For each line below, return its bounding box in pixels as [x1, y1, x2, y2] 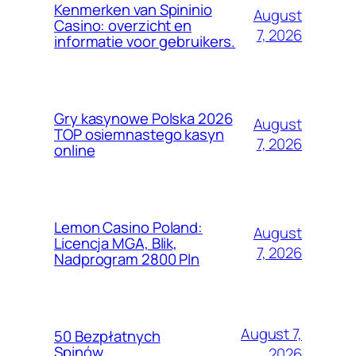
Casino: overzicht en [54, 15, 192, 37]
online [54, 140, 95, 161]
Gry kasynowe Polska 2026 [54, 108, 233, 130]
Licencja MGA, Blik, [54, 233, 178, 254]
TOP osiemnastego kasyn [54, 124, 224, 145]
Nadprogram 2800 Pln [54, 249, 200, 270]
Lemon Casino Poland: [54, 217, 203, 238]
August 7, [240, 323, 302, 345]
